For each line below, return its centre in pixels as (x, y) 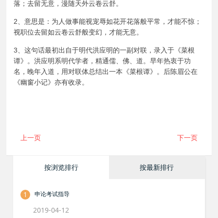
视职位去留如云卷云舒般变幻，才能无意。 (79, 32)
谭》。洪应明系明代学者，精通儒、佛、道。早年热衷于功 (102, 61)
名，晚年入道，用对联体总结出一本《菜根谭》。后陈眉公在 (106, 72)
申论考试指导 (52, 194)
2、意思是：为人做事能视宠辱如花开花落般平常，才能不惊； (108, 21)
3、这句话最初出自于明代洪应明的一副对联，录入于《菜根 (104, 50)
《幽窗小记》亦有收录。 (51, 82)
